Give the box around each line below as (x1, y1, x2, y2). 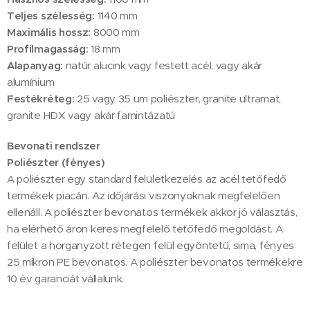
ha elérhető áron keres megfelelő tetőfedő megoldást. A (7, 221, 283, 235)
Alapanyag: (7, 58, 63, 72)
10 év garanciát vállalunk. (7, 271, 125, 285)
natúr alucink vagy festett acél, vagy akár (62, 58, 262, 72)
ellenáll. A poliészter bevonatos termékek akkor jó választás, (7, 205, 298, 219)
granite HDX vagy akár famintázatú (7, 108, 178, 122)
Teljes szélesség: (7, 8, 95, 22)
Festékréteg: (7, 91, 75, 105)
